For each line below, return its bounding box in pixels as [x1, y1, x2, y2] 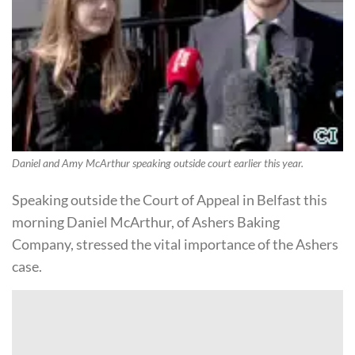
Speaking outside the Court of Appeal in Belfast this [12, 190, 327, 208]
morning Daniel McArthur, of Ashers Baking [12, 212, 280, 231]
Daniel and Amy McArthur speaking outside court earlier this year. [12, 157, 303, 170]
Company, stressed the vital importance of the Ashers [12, 235, 338, 253]
